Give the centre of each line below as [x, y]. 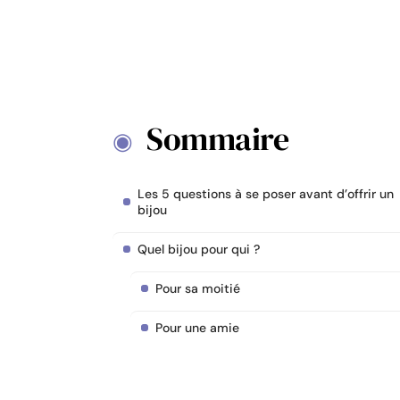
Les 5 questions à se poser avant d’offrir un [266, 194]
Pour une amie [197, 328]
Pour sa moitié [198, 288]
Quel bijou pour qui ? [199, 249]
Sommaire [217, 139]
